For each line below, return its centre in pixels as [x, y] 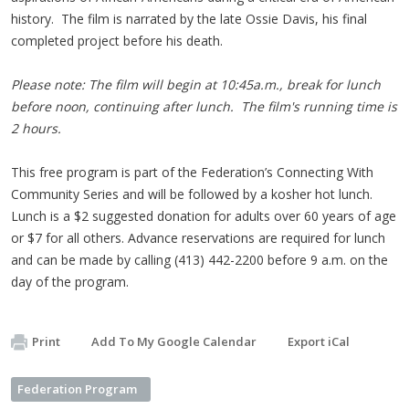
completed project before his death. [119, 40]
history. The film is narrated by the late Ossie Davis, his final [189, 18]
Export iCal [319, 341]
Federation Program [77, 388]
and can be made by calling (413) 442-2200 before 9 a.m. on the [199, 259]
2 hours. [36, 128]
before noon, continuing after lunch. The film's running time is [204, 106]
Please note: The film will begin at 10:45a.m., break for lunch [196, 84]
